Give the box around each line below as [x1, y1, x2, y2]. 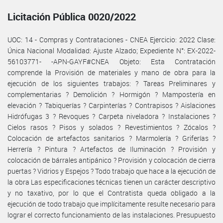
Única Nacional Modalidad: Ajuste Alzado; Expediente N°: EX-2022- [7, 45, 216, 55]
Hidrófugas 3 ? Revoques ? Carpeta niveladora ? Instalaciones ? [7, 111, 216, 121]
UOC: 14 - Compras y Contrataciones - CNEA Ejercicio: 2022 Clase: [7, 34, 216, 44]
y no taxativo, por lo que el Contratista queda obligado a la [7, 188, 216, 198]
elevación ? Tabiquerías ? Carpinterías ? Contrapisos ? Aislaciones [7, 100, 216, 110]
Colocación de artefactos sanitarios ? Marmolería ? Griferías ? [7, 133, 216, 143]
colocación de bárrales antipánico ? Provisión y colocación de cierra [7, 155, 216, 165]
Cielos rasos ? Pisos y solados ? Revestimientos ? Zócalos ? [7, 122, 216, 132]
